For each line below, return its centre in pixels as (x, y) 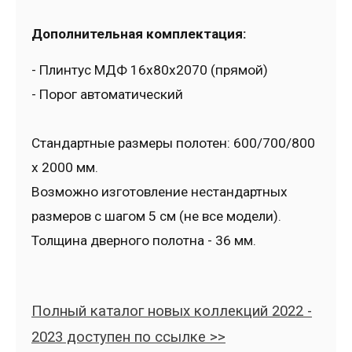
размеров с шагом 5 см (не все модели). (158, 216)
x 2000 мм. (65, 168)
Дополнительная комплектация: (139, 34)
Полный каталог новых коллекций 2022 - (172, 312)
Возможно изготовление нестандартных (159, 192)
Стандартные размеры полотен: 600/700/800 (173, 143)
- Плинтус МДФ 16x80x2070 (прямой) (150, 70)
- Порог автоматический (107, 95)
